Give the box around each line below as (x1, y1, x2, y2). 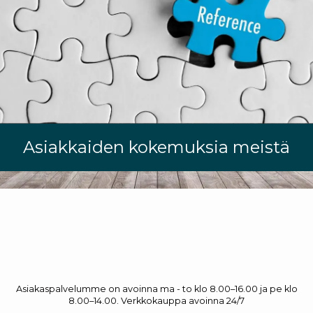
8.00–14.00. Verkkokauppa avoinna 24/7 (68, 296, 245, 307)
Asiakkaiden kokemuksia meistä (23, 137, 290, 158)
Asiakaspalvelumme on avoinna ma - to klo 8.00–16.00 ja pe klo (15, 284, 298, 295)
